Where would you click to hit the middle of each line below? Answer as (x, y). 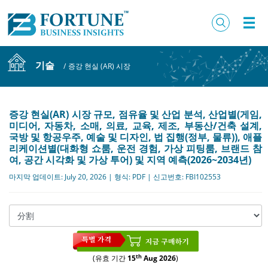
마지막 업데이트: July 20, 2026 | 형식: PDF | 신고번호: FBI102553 (115, 176)
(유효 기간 (110, 258)
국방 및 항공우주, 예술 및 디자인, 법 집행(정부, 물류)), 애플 (135, 137)
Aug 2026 (159, 258)
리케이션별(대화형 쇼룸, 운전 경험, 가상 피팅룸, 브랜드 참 (135, 148)
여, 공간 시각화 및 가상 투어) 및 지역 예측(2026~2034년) (130, 159)
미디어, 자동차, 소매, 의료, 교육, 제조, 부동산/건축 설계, (135, 125)
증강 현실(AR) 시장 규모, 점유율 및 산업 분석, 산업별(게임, (135, 114)
